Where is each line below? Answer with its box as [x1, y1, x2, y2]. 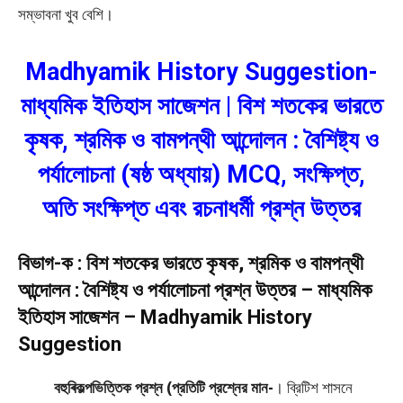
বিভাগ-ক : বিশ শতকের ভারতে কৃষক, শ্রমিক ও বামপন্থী [18, 252, 363, 275]
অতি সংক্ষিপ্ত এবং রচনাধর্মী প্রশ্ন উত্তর [42, 194, 361, 224]
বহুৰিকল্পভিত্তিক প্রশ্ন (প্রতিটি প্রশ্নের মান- [54, 377, 273, 399]
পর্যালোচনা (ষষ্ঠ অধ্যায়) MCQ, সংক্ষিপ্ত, [38, 160, 365, 190]
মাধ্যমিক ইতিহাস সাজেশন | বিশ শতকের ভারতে [21, 92, 382, 121]
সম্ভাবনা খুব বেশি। [18, 4, 113, 25]
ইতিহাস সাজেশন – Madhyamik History [18, 306, 312, 329]
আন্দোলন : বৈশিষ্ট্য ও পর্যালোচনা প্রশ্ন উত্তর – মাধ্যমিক [18, 279, 372, 302]
